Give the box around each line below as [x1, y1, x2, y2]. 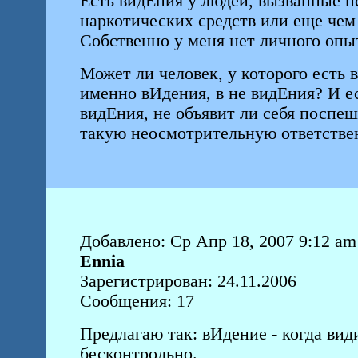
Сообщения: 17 [79, 292, 194, 311]
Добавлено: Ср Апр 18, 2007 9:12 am [79, 232, 356, 251]
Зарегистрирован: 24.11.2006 [79, 272, 296, 291]
